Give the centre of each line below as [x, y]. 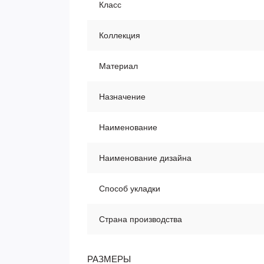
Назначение [122, 97]
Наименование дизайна [145, 158]
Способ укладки [130, 189]
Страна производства [141, 219]
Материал [118, 66]
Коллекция [120, 35]
